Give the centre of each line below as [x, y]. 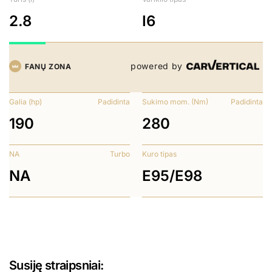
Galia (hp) [25, 102]
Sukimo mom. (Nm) [175, 102]
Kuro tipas [159, 154]
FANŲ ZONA [48, 66]
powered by [157, 66]
